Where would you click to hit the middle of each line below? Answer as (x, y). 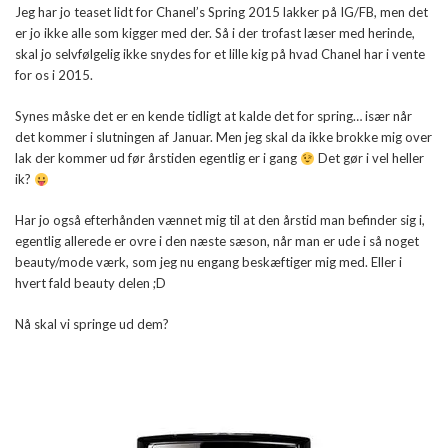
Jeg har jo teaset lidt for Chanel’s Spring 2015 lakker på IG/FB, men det (221, 12)
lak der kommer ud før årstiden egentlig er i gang (157, 158)
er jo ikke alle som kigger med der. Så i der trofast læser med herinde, (215, 33)
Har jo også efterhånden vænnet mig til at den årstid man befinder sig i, (220, 220)
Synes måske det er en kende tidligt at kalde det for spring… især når (213, 116)
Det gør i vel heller (369, 158)
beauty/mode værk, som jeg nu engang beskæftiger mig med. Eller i (208, 262)
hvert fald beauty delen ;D (90, 283)
